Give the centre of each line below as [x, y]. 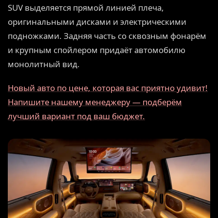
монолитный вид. [44, 64]
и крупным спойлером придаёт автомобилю [97, 50]
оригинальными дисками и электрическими [97, 22]
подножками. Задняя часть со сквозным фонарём [107, 36]
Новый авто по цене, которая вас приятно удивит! [108, 88]
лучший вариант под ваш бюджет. [76, 116]
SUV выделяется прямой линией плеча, [86, 8]
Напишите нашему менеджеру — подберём [95, 102]
